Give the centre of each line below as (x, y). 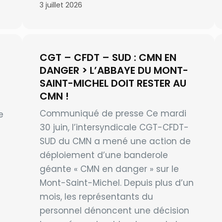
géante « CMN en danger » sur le (109, 169)
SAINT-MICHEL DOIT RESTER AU (113, 83)
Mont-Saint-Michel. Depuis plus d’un (116, 183)
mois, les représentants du (96, 197)
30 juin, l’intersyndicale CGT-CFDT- (114, 128)
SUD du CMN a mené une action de (115, 141)
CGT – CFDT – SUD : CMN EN (108, 58)
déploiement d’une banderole (104, 155)
